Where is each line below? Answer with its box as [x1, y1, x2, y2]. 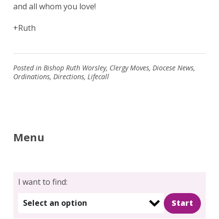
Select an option [22, 197, 87, 208]
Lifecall [87, 72, 109, 82]
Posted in [13, 63, 44, 73]
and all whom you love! [13, 1, 96, 12]
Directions [53, 72, 84, 82]
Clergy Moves [109, 63, 149, 73]
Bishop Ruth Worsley [43, 63, 106, 73]
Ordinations [13, 72, 50, 82]
